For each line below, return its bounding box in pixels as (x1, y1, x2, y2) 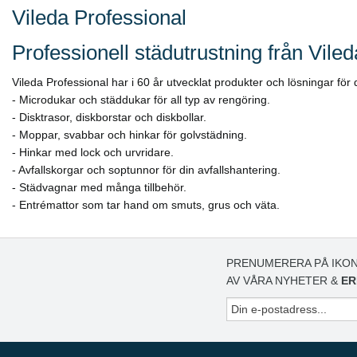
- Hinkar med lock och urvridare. (12, 145, 174, 159)
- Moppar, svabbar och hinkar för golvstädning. (12, 127, 247, 141)
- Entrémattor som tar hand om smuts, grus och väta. (12, 198, 280, 211)
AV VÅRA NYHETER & (226, 273, 341, 287)
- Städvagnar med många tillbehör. (12, 180, 186, 194)
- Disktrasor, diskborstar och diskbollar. (12, 110, 206, 124)
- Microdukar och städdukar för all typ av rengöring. (12, 92, 270, 106)
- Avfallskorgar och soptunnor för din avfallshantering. (12, 163, 280, 176)
